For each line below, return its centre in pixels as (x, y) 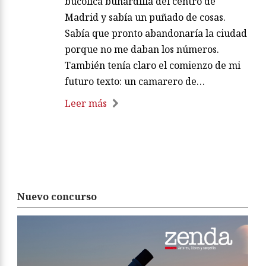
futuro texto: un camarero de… (135, 81)
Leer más (86, 103)
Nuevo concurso (57, 196)
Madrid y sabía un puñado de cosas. (145, 17)
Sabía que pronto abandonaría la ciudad (156, 33)
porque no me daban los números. (142, 49)
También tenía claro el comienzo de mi (153, 65)
